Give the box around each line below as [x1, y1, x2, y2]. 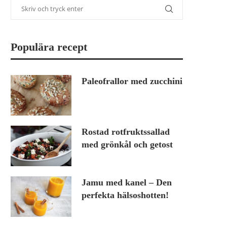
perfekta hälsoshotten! [82, 190, 169, 201]
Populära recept [11, 41, 87, 54]
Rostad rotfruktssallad [82, 127, 170, 137]
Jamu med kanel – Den [82, 177, 172, 188]
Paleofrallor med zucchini [82, 76, 182, 87]
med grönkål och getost [82, 139, 173, 150]
